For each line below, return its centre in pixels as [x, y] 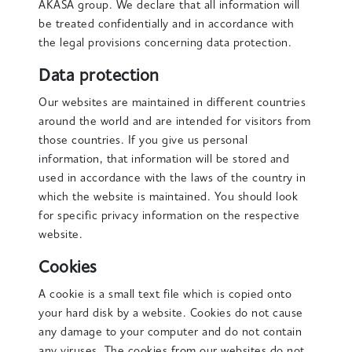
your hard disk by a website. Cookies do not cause [171, 314]
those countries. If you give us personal [143, 141]
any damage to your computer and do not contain [170, 333]
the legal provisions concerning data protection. [165, 44]
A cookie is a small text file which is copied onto [165, 295]
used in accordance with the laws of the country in [172, 179]
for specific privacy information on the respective [169, 216]
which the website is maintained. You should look [169, 198]
